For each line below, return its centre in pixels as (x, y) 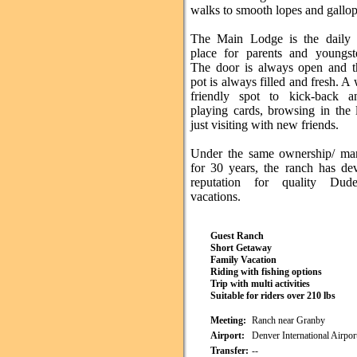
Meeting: (228, 320)
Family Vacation (243, 260)
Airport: (228, 335)
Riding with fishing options (266, 272)
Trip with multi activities (260, 284)
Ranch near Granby (288, 320)
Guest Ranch (237, 236)
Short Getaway (241, 248)
